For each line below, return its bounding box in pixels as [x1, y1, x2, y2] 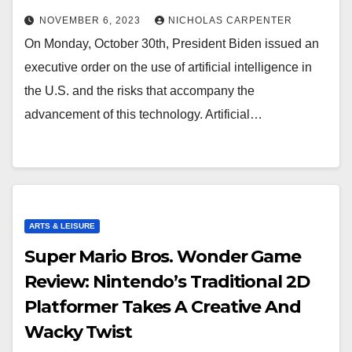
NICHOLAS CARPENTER [168, 15, 292, 26]
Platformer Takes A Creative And [24, 296, 301, 317]
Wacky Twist [24, 321, 132, 343]
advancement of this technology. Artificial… [24, 108, 262, 121]
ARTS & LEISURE [29, 222, 95, 230]
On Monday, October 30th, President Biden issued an [24, 37, 319, 50]
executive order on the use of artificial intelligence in [24, 60, 312, 74]
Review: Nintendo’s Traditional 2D [24, 271, 310, 292]
